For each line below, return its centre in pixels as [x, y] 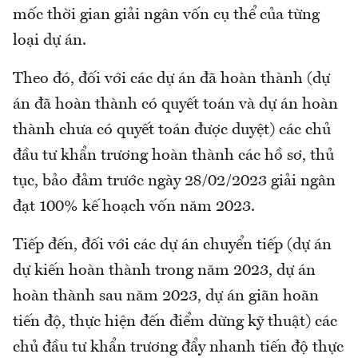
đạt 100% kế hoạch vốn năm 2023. [134, 207]
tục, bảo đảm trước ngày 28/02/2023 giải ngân [174, 181]
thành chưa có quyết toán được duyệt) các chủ [172, 130]
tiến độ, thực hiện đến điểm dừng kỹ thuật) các [175, 322]
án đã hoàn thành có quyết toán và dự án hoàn [175, 104]
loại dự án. [50, 40]
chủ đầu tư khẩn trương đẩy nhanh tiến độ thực [178, 347]
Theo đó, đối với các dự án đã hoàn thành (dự [171, 79]
